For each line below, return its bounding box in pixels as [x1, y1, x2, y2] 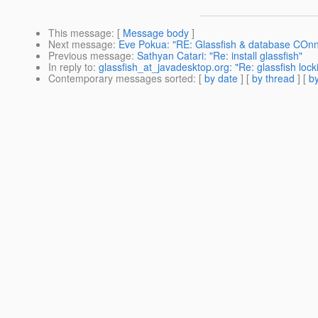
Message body [123, 26, 189, 40]
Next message [48, 37, 113, 52]
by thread [252, 71, 295, 86]
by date [204, 71, 238, 86]
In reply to [48, 60, 93, 75]
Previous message [48, 48, 131, 63]
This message [48, 26, 111, 40]
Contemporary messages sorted [48, 71, 193, 86]
